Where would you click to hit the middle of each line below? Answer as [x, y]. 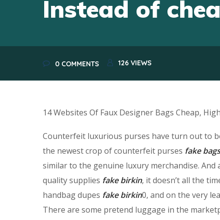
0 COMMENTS [77, 64]
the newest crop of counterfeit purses [114, 151]
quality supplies [72, 180]
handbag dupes [72, 195]
